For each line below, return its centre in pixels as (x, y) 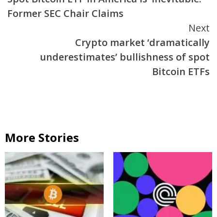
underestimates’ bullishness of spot (125, 57)
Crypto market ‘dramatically (142, 43)
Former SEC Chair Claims (65, 14)
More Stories (42, 138)
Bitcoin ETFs (181, 72)
